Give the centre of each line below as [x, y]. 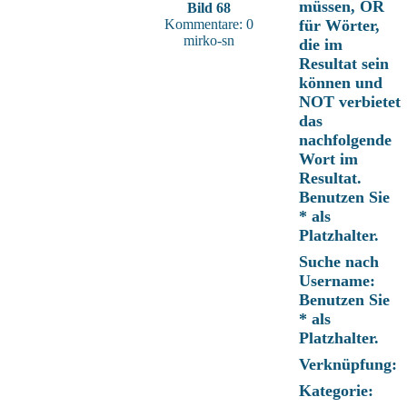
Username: [337, 281]
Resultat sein [344, 64]
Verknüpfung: [348, 364]
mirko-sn [209, 40]
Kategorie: [336, 391]
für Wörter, [339, 25]
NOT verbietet [350, 102]
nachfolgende [345, 140]
